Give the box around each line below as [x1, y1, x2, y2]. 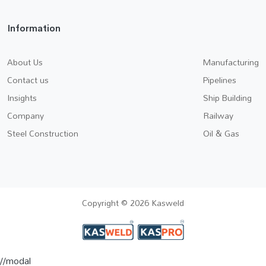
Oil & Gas [203, 125, 239, 141]
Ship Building [203, 89, 252, 106]
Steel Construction [7, 125, 78, 141]
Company [7, 107, 44, 123]
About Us [7, 53, 43, 70]
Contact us [7, 71, 49, 88]
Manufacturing [203, 53, 259, 70]
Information [7, 21, 61, 34]
